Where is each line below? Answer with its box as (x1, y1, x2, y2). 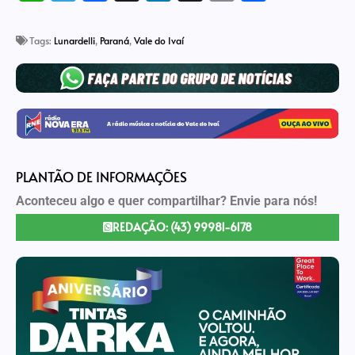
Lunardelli (54, 33, 95, 47)
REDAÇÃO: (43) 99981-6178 (113, 219, 252, 235)
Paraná (100, 33, 129, 47)
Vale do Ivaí (134, 33, 184, 47)
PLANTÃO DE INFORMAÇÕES (16, 166, 187, 186)
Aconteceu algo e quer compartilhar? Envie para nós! (16, 193, 317, 208)
